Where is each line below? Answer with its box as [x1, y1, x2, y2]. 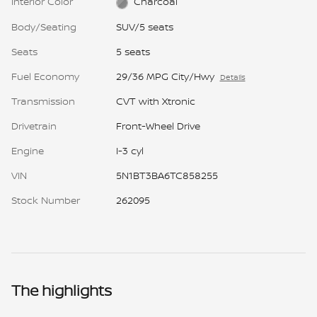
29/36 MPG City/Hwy [115, 69, 214, 83]
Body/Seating [11, 19, 76, 33]
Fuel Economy [11, 69, 79, 83]
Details [219, 71, 246, 82]
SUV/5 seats [115, 19, 173, 33]
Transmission [11, 93, 75, 108]
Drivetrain [11, 118, 57, 132]
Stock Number [11, 192, 80, 207]
